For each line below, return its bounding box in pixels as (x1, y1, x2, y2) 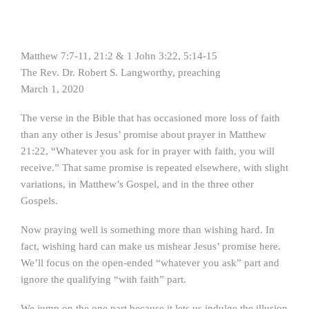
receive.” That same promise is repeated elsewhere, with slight (21, 162, 288, 173)
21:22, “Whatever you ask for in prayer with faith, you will (21, 146, 275, 157)
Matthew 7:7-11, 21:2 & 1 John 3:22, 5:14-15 (21, 50, 217, 61)
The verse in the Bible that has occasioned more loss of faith (21, 112, 280, 123)
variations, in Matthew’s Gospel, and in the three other (21, 179, 254, 190)
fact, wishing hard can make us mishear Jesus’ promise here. (21, 241, 281, 252)
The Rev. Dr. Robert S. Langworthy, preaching (21, 67, 221, 78)
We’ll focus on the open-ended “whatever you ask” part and (21, 257, 279, 268)
